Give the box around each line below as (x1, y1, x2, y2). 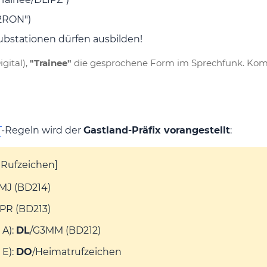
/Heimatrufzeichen (32, 246, 122, 257)
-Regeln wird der (1, 125, 83, 136)
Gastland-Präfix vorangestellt (83, 125, 230, 136)
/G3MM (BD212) (30, 224, 101, 236)
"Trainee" (30, 57, 72, 69)
